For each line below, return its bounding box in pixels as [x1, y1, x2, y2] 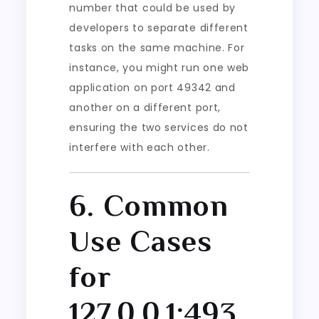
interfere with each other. [69, 140, 210, 155]
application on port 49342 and [69, 80, 236, 95]
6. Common [69, 188, 229, 222]
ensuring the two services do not [69, 120, 249, 135]
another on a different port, [69, 100, 221, 115]
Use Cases [69, 224, 212, 258]
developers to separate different [69, 20, 249, 35]
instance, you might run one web [69, 60, 250, 75]
